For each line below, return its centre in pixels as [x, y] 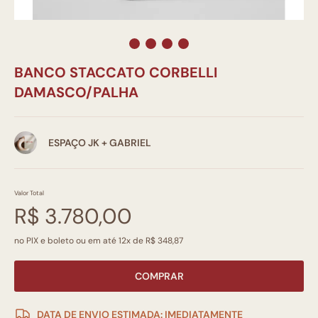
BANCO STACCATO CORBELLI [116, 72]
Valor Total [29, 193]
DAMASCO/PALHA [76, 92]
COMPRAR [159, 276]
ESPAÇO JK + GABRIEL [100, 143]
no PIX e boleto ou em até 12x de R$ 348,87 [99, 241]
